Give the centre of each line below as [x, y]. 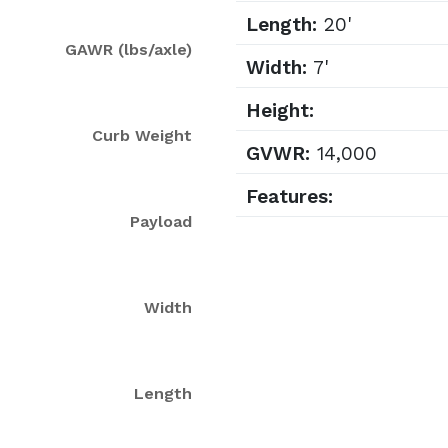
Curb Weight [142, 135]
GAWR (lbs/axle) [128, 49]
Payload [161, 221]
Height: [280, 110]
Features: [289, 196]
